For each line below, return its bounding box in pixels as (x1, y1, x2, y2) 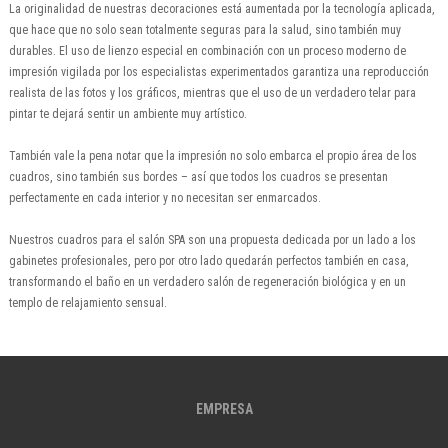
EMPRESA (195, 401, 253, 418)
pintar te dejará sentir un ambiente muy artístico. (9, 107, 247, 122)
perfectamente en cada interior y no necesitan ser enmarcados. (9, 191, 321, 206)
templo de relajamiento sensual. (9, 296, 167, 311)
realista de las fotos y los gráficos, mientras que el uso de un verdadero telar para (9, 86, 416, 101)
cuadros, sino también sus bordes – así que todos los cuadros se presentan (9, 170, 388, 185)
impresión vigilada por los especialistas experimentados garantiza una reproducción (9, 65, 429, 80)
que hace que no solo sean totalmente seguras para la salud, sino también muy (9, 23, 401, 38)
